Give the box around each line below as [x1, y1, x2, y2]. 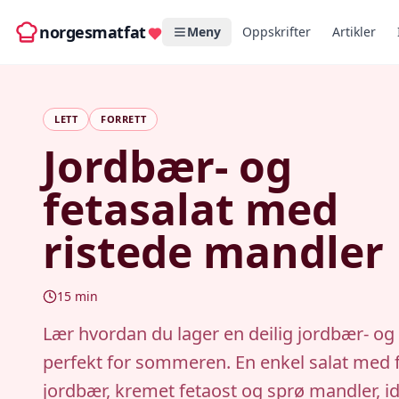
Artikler [331, 23, 376, 40]
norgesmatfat [39, 21, 146, 43]
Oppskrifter [241, 23, 311, 40]
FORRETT [101, 112, 147, 126]
